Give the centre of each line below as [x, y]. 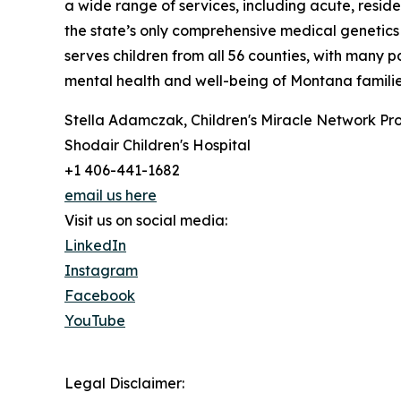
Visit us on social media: [146, 221]
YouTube [95, 321]
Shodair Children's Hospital [158, 145]
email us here [111, 196]
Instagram [101, 271]
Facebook [100, 296]
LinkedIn [95, 246]
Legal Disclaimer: [124, 384]
